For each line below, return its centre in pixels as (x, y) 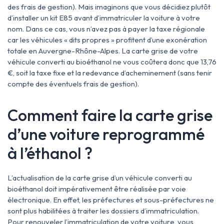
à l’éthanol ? (50, 153)
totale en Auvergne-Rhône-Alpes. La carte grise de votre (103, 51)
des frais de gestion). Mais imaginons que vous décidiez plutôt (109, 7)
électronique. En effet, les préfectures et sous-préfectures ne (111, 200)
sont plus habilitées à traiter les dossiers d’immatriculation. (103, 211)
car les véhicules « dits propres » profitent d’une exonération (107, 40)
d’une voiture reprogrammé (106, 134)
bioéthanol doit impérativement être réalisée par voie (97, 189)
